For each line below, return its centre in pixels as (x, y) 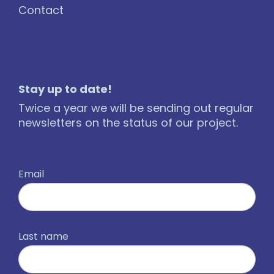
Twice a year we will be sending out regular (136, 108)
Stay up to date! (65, 89)
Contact (41, 10)
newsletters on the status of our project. (128, 123)
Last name (43, 236)
